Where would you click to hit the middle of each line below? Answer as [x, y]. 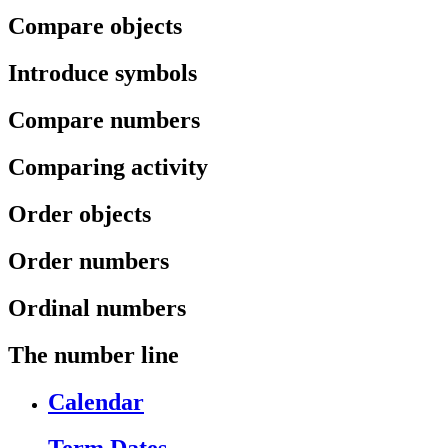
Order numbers [88, 260]
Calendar [96, 401]
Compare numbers [104, 120]
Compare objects [95, 26]
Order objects [79, 213]
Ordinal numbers [97, 307]
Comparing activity [108, 167]
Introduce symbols [102, 73]
